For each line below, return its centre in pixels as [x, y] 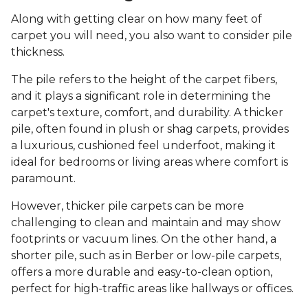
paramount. [45, 178]
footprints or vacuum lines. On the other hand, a [144, 239]
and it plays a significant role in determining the [141, 96]
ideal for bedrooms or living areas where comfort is [150, 162]
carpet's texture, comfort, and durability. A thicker [147, 112]
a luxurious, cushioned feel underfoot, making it [143, 145]
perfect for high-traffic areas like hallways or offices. [154, 288]
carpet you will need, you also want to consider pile [152, 35]
